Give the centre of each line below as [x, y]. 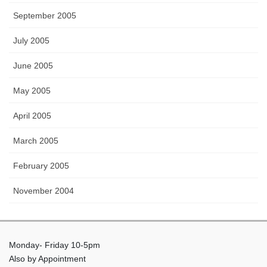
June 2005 [33, 65]
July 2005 [31, 40]
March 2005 [36, 140]
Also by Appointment [47, 258]
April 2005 [32, 115]
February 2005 [41, 165]
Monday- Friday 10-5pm [55, 245]
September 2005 [45, 15]
